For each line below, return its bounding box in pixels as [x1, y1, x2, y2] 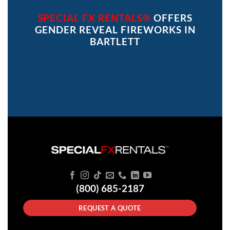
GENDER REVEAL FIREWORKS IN [34, 24, 196, 36]
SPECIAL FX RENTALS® [37, 12, 151, 24]
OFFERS [153, 12, 193, 24]
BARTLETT [90, 35, 140, 48]
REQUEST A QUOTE [79, 203, 141, 212]
